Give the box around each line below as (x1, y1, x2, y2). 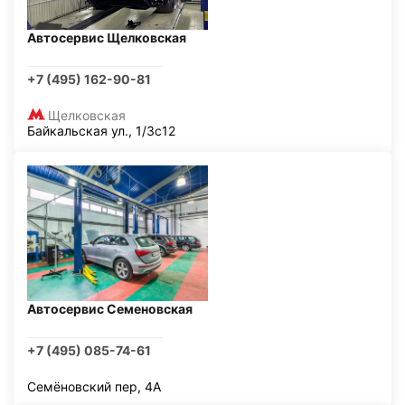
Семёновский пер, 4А (27, 379, 161, 394)
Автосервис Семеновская (27, 301, 193, 316)
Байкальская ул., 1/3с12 (27, 123, 175, 138)
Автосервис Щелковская (27, 30, 186, 45)
